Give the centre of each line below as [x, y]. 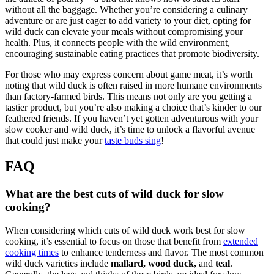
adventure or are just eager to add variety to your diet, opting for [128, 20]
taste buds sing [133, 140]
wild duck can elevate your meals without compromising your [124, 31]
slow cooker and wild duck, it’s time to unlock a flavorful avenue [130, 129]
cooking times [32, 253]
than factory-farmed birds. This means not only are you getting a [128, 96]
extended [241, 242]
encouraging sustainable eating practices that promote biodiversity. [132, 53]
